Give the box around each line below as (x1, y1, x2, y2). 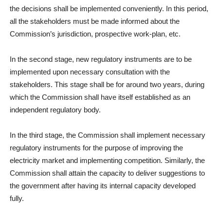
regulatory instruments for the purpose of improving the (10, 144, 183, 152)
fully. (10, 194, 24, 202)
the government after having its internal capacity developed (10, 182, 196, 190)
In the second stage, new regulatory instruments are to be (10, 55, 192, 63)
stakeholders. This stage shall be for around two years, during (10, 80, 204, 89)
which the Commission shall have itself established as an (10, 93, 190, 101)
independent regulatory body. (10, 106, 101, 114)
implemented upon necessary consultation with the (10, 68, 170, 76)
